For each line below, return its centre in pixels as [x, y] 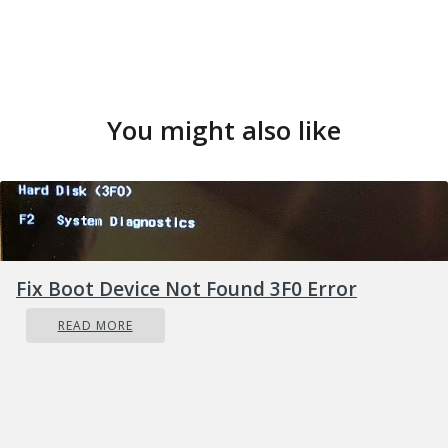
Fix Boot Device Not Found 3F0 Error [186, 289]
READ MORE [95, 326]
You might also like [224, 131]
